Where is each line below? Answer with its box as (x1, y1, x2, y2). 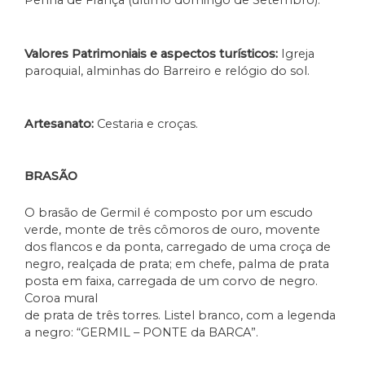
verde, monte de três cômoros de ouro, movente (24, 222, 320, 237)
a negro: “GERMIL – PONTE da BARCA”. (24, 324, 258, 340)
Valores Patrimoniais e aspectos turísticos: (24, 46, 278, 61)
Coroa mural (24, 290, 98, 306)
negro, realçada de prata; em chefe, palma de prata (24, 256, 329, 271)
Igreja (278, 46, 314, 61)
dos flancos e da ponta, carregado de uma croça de (24, 239, 331, 254)
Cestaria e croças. (97, 117, 198, 132)
